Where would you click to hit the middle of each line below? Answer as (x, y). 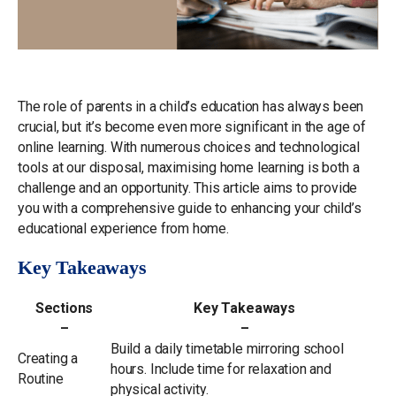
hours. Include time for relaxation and (221, 369)
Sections (64, 308)
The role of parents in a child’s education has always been (191, 106)
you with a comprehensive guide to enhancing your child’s (190, 208)
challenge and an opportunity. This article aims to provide (188, 187)
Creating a (48, 358)
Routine (41, 378)
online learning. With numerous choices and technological (189, 147)
